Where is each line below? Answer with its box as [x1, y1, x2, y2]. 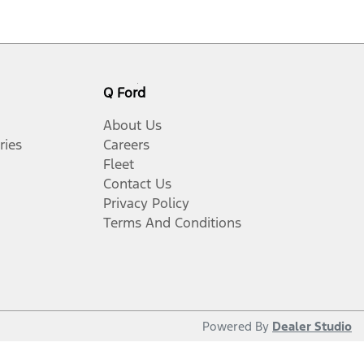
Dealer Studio [272, 318, 352, 334]
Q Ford [103, 84, 145, 102]
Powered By [202, 318, 272, 334]
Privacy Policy [103, 194, 189, 212]
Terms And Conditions [103, 214, 241, 232]
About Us [103, 116, 162, 134]
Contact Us [103, 175, 171, 193]
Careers [103, 136, 149, 154]
